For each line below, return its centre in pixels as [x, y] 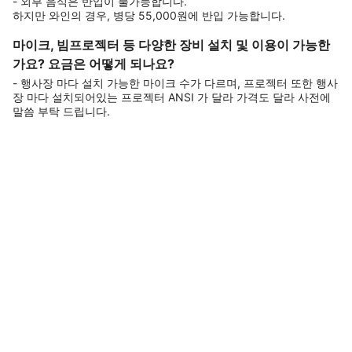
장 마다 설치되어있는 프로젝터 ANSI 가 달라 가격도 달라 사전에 [172, 97]
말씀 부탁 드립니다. [61, 111]
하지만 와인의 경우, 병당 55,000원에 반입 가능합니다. [149, 15]
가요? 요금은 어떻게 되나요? [93, 64]
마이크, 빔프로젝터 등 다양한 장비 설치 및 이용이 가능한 [171, 45]
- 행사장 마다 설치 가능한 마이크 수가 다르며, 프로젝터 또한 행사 [175, 83]
